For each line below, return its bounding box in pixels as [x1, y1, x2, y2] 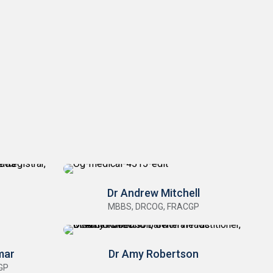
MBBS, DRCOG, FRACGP [108, 202, 200, 212]
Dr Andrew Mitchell [107, 186, 200, 200]
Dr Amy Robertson [108, 247, 199, 261]
